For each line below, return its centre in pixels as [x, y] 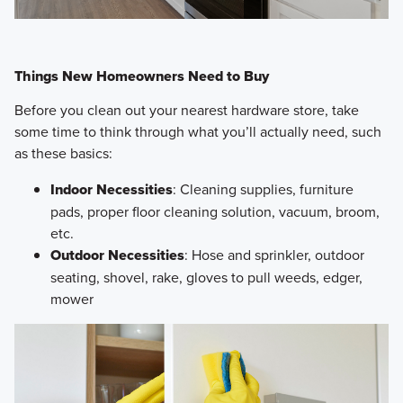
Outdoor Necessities [117, 255]
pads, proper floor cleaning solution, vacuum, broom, [215, 211]
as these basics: [63, 152]
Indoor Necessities [111, 189]
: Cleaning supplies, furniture [263, 188]
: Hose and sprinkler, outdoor [274, 254]
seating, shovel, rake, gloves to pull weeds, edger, [206, 277]
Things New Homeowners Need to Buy [141, 76]
